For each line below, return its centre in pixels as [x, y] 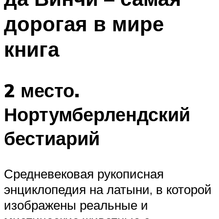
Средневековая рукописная [84, 174]
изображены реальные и [76, 205]
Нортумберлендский [97, 114]
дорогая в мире [84, 23]
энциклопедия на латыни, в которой [108, 189]
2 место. [42, 90]
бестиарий [52, 138]
